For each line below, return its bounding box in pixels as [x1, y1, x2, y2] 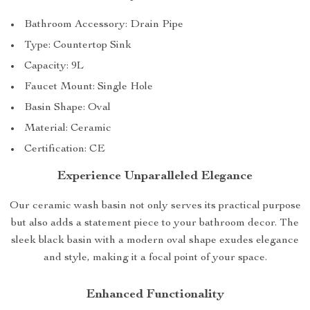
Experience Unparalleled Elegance [57, 170, 253, 183]
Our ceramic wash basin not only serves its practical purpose [9, 201, 301, 212]
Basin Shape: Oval [24, 102, 111, 113]
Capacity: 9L [24, 61, 84, 72]
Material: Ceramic [24, 123, 111, 134]
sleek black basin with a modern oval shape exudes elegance [11, 235, 299, 246]
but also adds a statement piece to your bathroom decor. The [11, 218, 299, 229]
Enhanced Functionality [86, 289, 224, 301]
